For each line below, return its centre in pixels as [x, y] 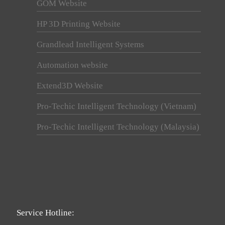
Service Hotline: [45, 212]
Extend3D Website [70, 86]
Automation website [72, 65]
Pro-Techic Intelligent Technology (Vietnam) [117, 106]
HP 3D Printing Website [79, 24]
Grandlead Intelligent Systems [90, 45]
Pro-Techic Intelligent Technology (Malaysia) [118, 127]
